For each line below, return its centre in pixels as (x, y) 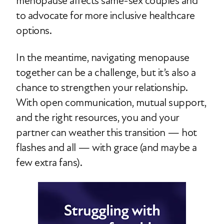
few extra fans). (49, 163)
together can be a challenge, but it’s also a (106, 73)
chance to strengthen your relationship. (102, 88)
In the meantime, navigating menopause (103, 58)
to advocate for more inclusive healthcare (105, 16)
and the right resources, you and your (97, 118)
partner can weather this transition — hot (106, 133)
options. (34, 31)
